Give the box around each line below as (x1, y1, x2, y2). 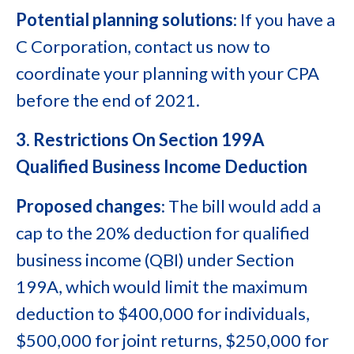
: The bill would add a (161, 195, 321, 217)
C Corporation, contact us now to (16, 36, 270, 57)
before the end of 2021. (16, 89, 200, 111)
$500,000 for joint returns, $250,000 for (16, 330, 329, 351)
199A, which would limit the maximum (16, 276, 307, 297)
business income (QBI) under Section (16, 249, 294, 270)
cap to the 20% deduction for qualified (16, 222, 310, 243)
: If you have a (233, 9, 335, 30)
